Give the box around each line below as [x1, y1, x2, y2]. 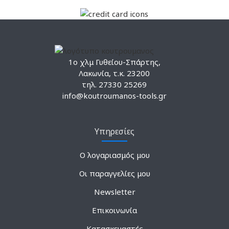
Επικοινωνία [92, 204, 137, 215]
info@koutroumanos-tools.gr [62, 90, 167, 101]
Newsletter [94, 186, 135, 197]
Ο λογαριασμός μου [79, 149, 150, 160]
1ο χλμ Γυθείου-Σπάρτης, [68, 56, 161, 67]
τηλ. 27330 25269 [82, 79, 147, 89]
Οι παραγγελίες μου [79, 168, 150, 178]
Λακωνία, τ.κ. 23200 [79, 67, 150, 78]
